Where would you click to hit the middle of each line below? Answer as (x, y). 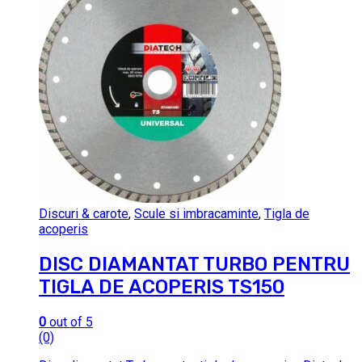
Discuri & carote (84, 213)
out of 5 (69, 322)
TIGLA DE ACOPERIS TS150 (162, 286)
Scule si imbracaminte (196, 213)
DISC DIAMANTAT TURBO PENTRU (194, 264)
